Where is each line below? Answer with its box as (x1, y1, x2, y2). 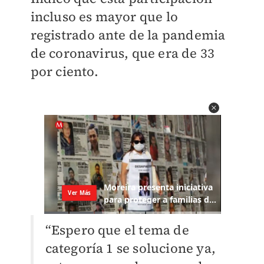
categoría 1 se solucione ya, (45, 239, 216, 258)
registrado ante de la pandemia (30, 26, 226, 44)
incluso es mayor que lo (30, 8, 179, 26)
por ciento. (30, 62, 99, 81)
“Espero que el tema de (45, 221, 189, 239)
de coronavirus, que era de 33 (30, 44, 215, 62)
